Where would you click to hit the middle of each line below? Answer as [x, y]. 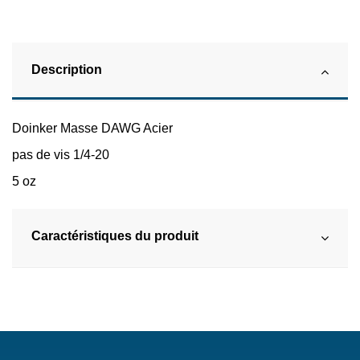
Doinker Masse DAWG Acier [92, 129]
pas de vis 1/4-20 [61, 155]
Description [67, 70]
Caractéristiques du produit [115, 235]
